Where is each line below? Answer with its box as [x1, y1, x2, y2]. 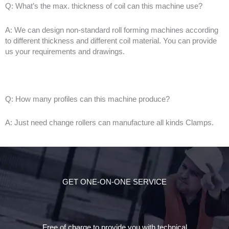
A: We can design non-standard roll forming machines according [5, 26, 218, 34]
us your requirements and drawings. [5, 47, 125, 56]
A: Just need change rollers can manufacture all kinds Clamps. [5, 119, 214, 127]
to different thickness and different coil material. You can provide [5, 36, 217, 45]
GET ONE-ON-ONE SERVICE [62, 177, 167, 186]
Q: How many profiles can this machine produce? [5, 95, 170, 103]
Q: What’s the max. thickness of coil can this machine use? [5, 2, 202, 11]
